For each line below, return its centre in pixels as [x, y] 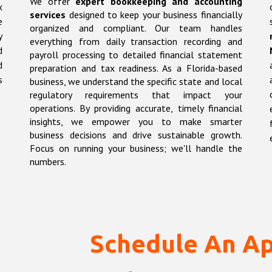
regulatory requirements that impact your [136, 95]
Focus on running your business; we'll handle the [136, 148]
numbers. [48, 162]
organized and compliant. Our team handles [136, 28]
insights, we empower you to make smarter [136, 122]
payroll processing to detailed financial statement [136, 55]
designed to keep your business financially [154, 15]
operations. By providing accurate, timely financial [136, 108]
